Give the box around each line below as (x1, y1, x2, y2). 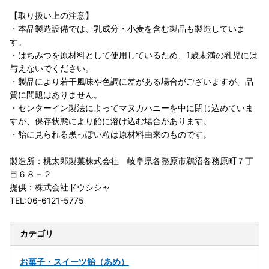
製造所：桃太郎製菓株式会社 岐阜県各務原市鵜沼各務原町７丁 (10, 156, 253, 166)
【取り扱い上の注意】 (10, 10, 94, 21)
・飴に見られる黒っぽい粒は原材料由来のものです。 (10, 129, 211, 140)
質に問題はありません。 (10, 89, 102, 100)
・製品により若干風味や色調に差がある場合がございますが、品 (10, 76, 253, 87)
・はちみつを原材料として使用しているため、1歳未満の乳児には (10, 50, 258, 61)
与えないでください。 (10, 63, 94, 74)
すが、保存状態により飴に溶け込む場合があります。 (10, 116, 211, 127)
